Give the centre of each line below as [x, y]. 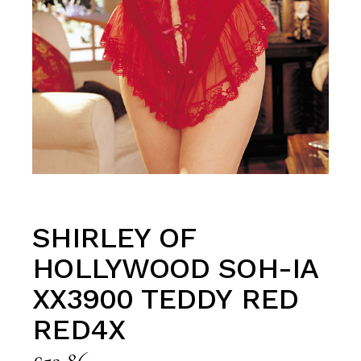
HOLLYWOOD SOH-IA [175, 269]
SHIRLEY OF [114, 238]
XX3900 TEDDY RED [165, 299]
